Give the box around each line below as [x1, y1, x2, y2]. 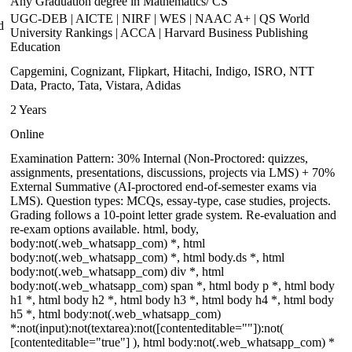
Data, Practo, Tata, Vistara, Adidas [10, 79, 181, 92]
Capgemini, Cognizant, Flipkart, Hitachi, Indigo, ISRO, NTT [10, 64, 314, 78]
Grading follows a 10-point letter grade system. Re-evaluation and [10, 208, 336, 222]
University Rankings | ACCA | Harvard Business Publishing [10, 26, 308, 39]
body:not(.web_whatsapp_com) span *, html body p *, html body [10, 279, 335, 292]
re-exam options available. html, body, [10, 222, 199, 236]
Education [10, 40, 60, 53]
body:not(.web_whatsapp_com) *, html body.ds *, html [10, 251, 284, 264]
